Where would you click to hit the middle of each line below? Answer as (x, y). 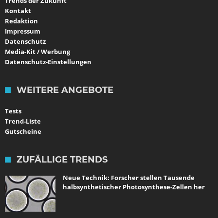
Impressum (23, 31)
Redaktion (21, 21)
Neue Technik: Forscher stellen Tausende (129, 177)
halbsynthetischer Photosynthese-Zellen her (134, 187)
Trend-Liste (23, 121)
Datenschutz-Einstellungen (48, 62)
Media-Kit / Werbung (37, 51)
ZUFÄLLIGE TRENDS (62, 159)
